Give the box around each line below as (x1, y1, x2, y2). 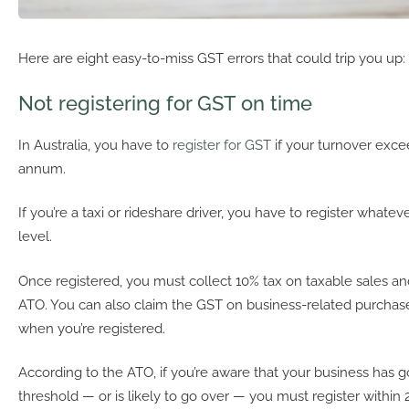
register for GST (173, 136, 271, 153)
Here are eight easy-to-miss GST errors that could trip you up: (18, 50, 405, 68)
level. (18, 228, 52, 246)
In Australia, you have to (18, 136, 173, 153)
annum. (18, 160, 66, 177)
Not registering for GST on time (18, 90, 312, 115)
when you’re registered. (18, 320, 165, 337)
